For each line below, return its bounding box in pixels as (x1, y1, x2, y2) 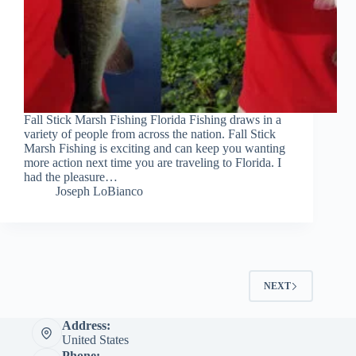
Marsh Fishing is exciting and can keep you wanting (24, 141, 285, 156)
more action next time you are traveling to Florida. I (24, 156, 281, 170)
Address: (61, 319, 110, 332)
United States (61, 333, 129, 346)
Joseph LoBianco (56, 184, 143, 199)
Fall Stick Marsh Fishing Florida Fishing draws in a (24, 113, 281, 127)
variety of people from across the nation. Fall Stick (24, 127, 276, 141)
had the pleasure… (24, 170, 118, 184)
